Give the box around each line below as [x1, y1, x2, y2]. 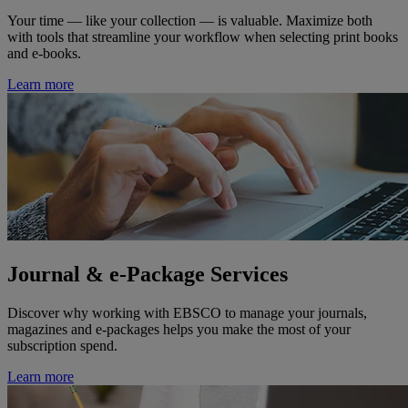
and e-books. [7, 45, 81, 61]
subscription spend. [7, 337, 121, 353]
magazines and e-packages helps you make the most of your [7, 321, 351, 337]
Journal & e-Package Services [7, 261, 288, 286]
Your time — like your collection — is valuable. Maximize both [7, 12, 372, 28]
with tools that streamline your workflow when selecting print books [7, 28, 398, 45]
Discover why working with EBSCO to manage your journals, [7, 304, 367, 321]
